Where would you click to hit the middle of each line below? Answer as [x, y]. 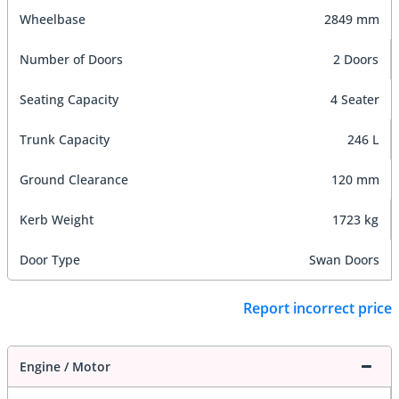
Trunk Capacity [65, 140]
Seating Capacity [69, 100]
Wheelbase [53, 20]
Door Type [50, 260]
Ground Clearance [74, 180]
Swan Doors [344, 260]
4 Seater [355, 100]
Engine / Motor [65, 366]
